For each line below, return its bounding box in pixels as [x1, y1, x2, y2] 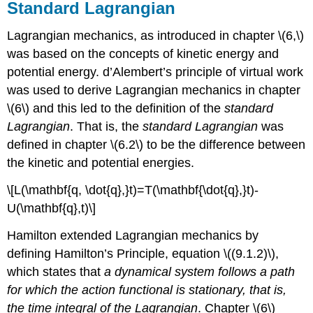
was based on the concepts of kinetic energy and [7, 47, 279, 61]
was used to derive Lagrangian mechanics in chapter [7, 83, 301, 98]
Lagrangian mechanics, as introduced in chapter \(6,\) [7, 29, 305, 43]
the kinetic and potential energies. [7, 156, 195, 170]
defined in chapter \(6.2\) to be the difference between [7, 138, 306, 152]
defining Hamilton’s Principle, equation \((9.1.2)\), [7, 246, 279, 261]
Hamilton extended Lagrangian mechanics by [7, 228, 259, 242]
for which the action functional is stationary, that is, [7, 282, 287, 297]
